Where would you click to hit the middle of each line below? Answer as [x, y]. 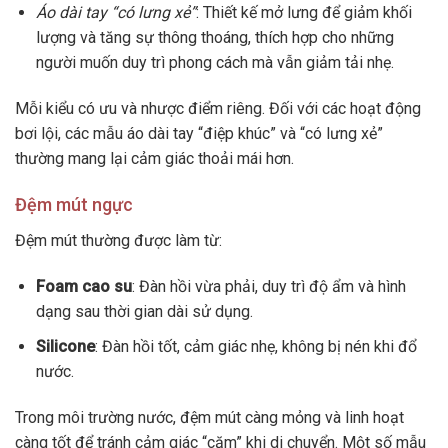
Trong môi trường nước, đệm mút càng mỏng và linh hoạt [209, 417]
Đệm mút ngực [74, 205]
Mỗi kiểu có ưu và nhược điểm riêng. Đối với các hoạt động [218, 108]
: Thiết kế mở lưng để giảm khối [303, 12]
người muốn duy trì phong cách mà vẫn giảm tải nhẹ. [214, 62]
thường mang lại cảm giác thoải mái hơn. [154, 158]
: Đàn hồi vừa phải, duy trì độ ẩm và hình [268, 287]
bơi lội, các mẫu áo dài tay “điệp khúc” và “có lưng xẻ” [199, 133]
